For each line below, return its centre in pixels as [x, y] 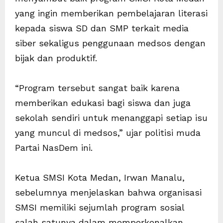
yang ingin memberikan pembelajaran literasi [111, 13]
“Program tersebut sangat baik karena [97, 88]
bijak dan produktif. [56, 58]
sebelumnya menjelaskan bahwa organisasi [108, 192]
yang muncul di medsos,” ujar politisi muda [108, 132]
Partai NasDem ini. [54, 147]
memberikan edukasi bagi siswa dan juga [103, 103]
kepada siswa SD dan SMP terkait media [102, 28]
